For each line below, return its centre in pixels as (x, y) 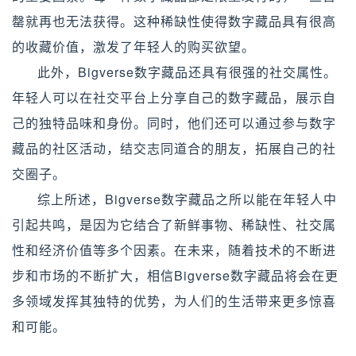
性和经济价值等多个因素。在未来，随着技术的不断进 (174, 250)
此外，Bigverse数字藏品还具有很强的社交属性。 (187, 72)
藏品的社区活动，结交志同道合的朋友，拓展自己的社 (174, 148)
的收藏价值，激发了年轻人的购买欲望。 (133, 46)
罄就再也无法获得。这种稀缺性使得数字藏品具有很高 (174, 21)
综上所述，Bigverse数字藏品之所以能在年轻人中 (187, 199)
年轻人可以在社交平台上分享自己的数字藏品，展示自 (174, 97)
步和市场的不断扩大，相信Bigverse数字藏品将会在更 (175, 275)
